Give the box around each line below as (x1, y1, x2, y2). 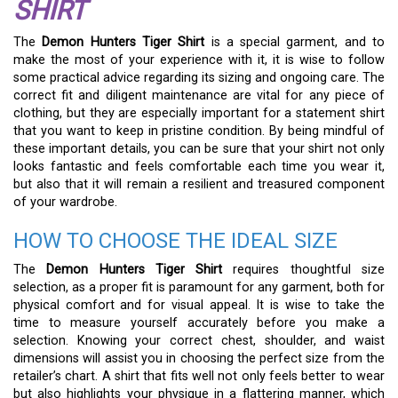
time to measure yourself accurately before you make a (13, 314, 385, 330)
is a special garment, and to (204, 34, 386, 50)
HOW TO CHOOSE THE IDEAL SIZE (13, 227, 338, 253)
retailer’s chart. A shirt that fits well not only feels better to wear (13, 368, 385, 384)
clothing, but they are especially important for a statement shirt (13, 105, 385, 121)
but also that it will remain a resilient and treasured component (13, 176, 385, 192)
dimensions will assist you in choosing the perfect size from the (13, 350, 385, 366)
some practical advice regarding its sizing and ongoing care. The (13, 69, 385, 85)
